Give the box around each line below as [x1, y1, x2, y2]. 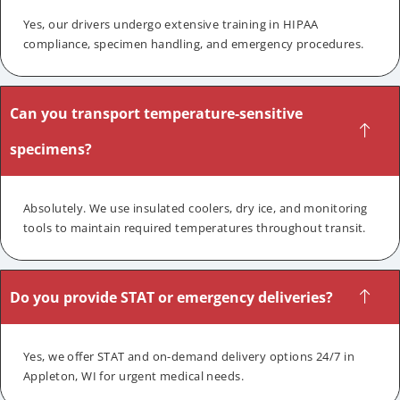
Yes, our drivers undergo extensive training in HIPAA [23, 16, 319, 33]
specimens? [10, 139, 92, 160]
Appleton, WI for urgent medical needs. [23, 368, 244, 385]
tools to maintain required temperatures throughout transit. [23, 220, 366, 237]
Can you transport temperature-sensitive [10, 104, 303, 124]
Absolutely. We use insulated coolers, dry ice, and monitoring [23, 200, 368, 217]
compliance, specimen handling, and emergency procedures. [23, 36, 364, 53]
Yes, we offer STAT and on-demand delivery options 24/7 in [23, 348, 354, 365]
